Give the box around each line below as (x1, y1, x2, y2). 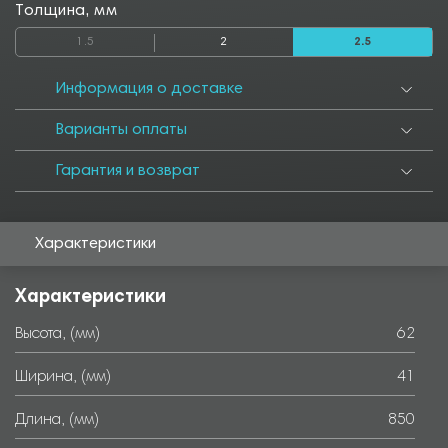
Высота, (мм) (15, 326, 100, 342)
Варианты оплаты (56, 122, 187, 138)
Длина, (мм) (15, 412, 99, 428)
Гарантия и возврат (56, 163, 200, 179)
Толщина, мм (15, 3, 118, 19)
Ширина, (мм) (15, 369, 111, 385)
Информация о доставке (56, 81, 243, 97)
